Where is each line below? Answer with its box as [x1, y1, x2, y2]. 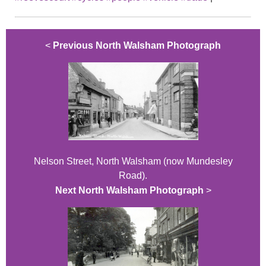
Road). [119, 170, 147, 180]
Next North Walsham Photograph [55, 185, 204, 195]
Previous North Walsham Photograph [53, 40, 221, 50]
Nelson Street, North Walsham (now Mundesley [33, 156, 233, 166]
